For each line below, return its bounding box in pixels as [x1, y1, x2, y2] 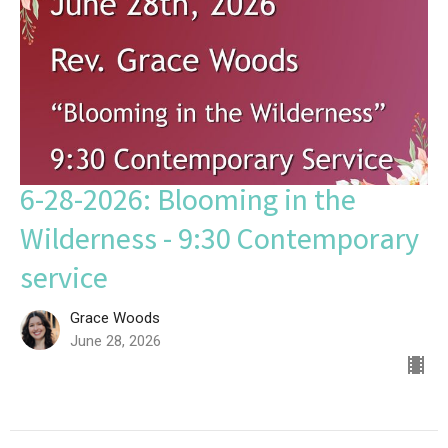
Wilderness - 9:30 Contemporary [20, 220, 419, 265]
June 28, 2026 [70, 331, 161, 350]
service [20, 259, 108, 304]
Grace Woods [70, 308, 160, 327]
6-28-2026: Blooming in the [20, 181, 356, 226]
